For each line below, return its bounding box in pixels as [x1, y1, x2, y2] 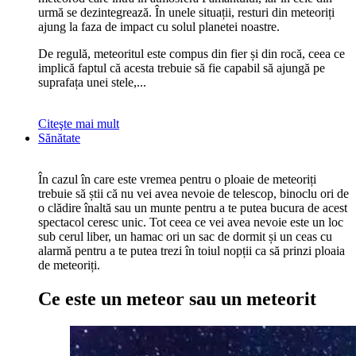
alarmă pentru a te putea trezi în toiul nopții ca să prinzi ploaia [38, 244, 345, 258]
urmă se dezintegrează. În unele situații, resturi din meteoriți [38, 6, 335, 20]
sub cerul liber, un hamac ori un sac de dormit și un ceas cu [38, 230, 332, 244]
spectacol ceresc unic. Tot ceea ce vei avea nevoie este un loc [38, 215, 343, 230]
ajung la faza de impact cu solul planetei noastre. [38, 20, 280, 34]
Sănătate [38, 131, 80, 145]
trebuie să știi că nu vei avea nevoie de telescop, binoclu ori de [38, 187, 349, 201]
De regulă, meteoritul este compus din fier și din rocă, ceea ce [38, 47, 345, 61]
